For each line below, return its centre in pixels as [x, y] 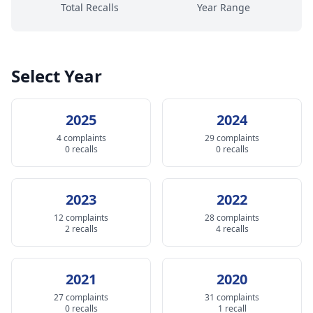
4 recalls [232, 229]
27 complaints [81, 297]
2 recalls [81, 229]
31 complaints [232, 297]
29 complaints [232, 138]
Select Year [57, 76]
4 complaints [81, 138]
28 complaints [232, 218]
